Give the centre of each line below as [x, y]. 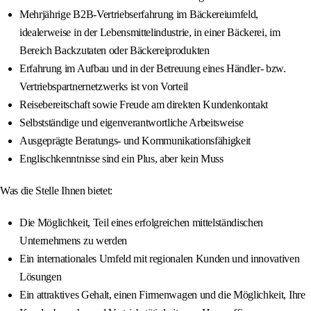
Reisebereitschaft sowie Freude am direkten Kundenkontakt [144, 105]
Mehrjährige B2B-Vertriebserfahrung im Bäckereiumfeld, [139, 15]
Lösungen [41, 277]
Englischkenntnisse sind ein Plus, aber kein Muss [121, 159]
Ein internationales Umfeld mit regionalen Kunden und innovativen [160, 259]
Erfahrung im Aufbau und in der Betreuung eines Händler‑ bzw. [153, 69]
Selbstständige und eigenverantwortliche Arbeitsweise [132, 123]
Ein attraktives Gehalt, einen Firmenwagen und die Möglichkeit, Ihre [162, 295]
